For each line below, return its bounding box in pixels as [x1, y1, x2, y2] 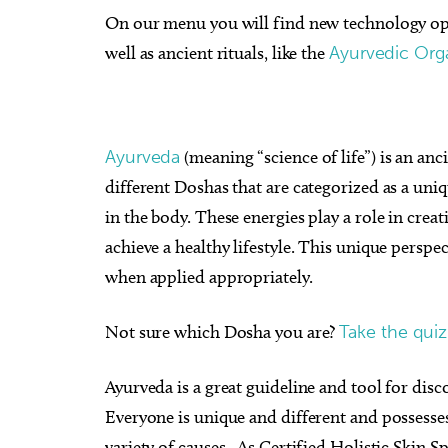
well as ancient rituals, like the [105, 42, 329, 64]
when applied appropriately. [105, 266, 313, 288]
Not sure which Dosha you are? [105, 321, 340, 343]
